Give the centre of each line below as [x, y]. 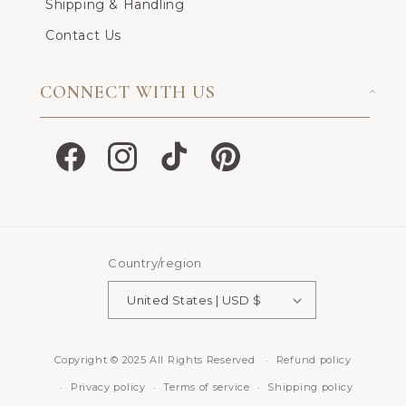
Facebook [85, 165]
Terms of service [207, 387]
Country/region [155, 263]
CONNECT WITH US [128, 93]
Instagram [139, 165]
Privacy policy [108, 387]
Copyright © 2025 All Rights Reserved [157, 359]
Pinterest [239, 165]
